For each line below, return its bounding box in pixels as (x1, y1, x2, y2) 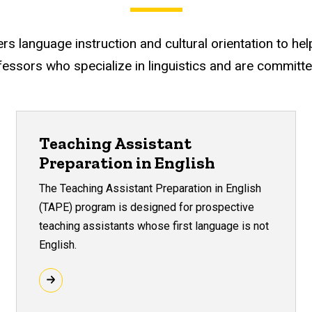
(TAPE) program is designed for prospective (38, 200, 254, 214)
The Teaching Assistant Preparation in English (38, 181, 261, 195)
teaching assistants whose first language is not (38, 219, 269, 233)
